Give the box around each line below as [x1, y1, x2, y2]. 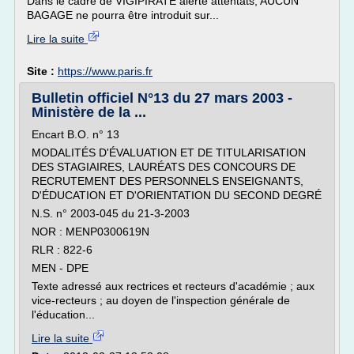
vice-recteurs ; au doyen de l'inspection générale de [32, 294, 290, 307]
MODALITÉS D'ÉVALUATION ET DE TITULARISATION [32, 146, 306, 159]
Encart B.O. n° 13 [32, 128, 119, 141]
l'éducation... [32, 308, 95, 321]
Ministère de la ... [32, 104, 146, 120]
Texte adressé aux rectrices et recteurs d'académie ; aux [32, 280, 314, 292]
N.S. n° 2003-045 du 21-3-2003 [32, 207, 190, 220]
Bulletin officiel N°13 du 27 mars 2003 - [32, 90, 292, 106]
